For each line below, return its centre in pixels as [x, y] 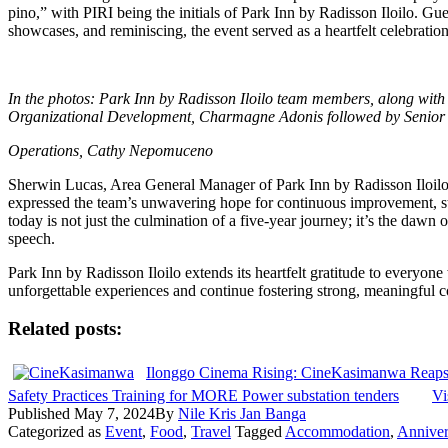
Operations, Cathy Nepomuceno [110, 150]
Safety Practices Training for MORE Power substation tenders [203, 396]
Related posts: [65, 329]
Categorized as [56, 432]
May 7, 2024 [114, 414]
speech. [31, 238]
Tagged [260, 432]
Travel [211, 432]
